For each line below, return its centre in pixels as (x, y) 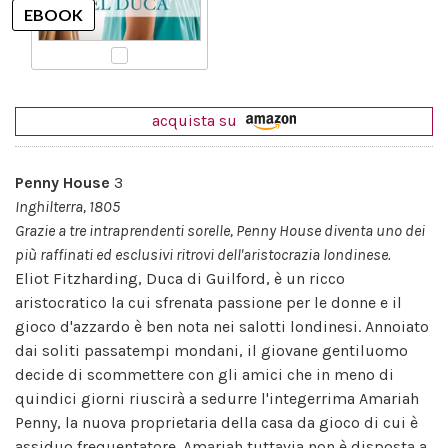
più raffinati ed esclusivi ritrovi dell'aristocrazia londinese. (203, 254)
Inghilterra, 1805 (67, 206)
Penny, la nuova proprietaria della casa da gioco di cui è (216, 422)
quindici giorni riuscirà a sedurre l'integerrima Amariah (217, 398)
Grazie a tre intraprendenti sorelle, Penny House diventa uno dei (220, 230)
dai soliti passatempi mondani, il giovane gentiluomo (211, 350)
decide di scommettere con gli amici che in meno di (204, 374)
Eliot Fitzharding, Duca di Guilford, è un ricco (180, 278)
